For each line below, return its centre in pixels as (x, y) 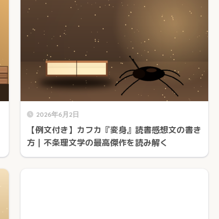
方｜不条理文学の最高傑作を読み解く (97, 142)
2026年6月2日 (57, 114)
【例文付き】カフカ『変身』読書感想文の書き (114, 130)
